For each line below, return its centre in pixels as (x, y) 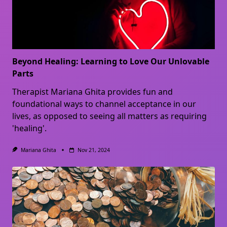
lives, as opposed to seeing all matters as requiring (109, 116)
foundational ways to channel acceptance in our (104, 104)
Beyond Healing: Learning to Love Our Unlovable (111, 61)
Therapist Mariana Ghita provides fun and (92, 91)
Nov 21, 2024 (93, 150)
